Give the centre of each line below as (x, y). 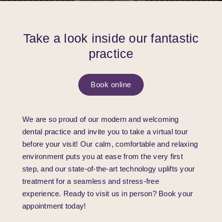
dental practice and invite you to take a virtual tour (105, 132)
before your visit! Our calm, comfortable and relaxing (110, 144)
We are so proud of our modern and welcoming (100, 119)
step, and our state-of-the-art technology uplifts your (109, 169)
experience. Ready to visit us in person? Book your (108, 194)
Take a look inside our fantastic (111, 38)
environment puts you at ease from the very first (102, 156)
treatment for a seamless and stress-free (90, 181)
